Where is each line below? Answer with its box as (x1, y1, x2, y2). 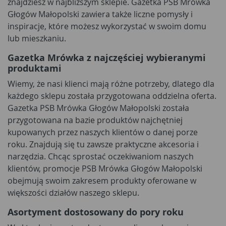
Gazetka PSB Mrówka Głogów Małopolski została (8, 102, 189, 114)
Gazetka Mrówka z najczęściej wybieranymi (8, 51, 206, 64)
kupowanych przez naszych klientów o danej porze (8, 127, 198, 138)
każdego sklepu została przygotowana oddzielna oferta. (8, 90, 216, 101)
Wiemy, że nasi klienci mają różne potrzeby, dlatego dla (8, 78, 214, 89)
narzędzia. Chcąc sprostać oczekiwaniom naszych (8, 151, 194, 162)
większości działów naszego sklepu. (8, 187, 139, 198)
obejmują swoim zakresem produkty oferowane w (8, 175, 196, 186)
